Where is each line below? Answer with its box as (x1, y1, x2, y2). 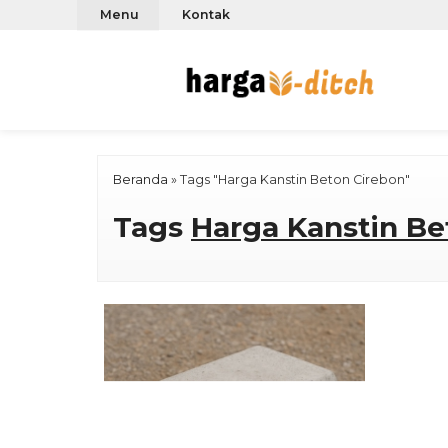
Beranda (113, 172, 168, 187)
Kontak (197, 7, 248, 22)
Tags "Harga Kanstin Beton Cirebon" (180, 172, 410, 187)
